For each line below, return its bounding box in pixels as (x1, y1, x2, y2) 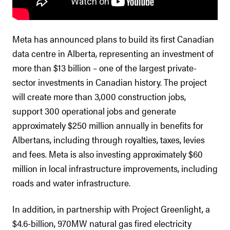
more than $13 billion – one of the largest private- (12, 61, 197, 74)
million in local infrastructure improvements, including (12, 162, 218, 175)
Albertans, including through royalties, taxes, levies (12, 133, 205, 146)
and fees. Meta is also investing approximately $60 (12, 147, 203, 160)
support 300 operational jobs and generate (12, 104, 176, 117)
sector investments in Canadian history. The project (12, 75, 207, 88)
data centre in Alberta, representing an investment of (12, 47, 214, 60)
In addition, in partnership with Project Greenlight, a (12, 202, 210, 215)
